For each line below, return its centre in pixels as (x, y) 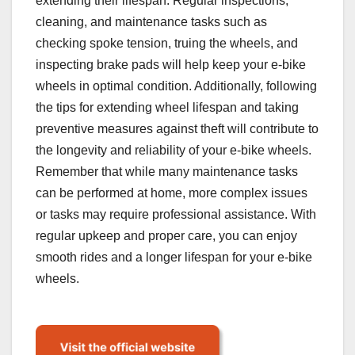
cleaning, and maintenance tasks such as (151, 21)
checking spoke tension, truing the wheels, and (167, 43)
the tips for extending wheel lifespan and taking (167, 107)
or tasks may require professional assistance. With (176, 214)
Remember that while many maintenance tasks (167, 171)
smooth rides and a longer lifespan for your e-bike (174, 257)
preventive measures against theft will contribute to (177, 128)
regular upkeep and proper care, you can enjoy (166, 235)
